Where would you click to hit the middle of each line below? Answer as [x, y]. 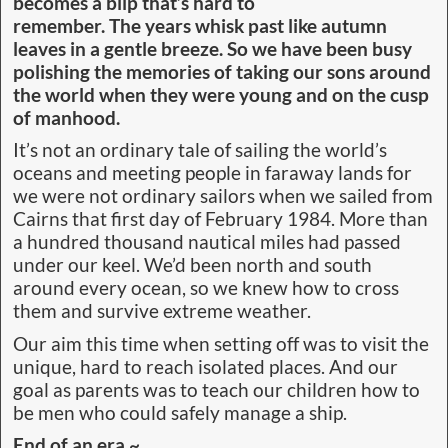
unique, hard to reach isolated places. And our [205, 366]
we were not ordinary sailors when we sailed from [223, 196]
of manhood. [66, 118]
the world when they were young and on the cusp [221, 95]
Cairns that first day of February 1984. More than [220, 219]
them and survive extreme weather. [162, 311]
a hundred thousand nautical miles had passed [207, 242]
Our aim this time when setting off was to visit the [221, 343]
